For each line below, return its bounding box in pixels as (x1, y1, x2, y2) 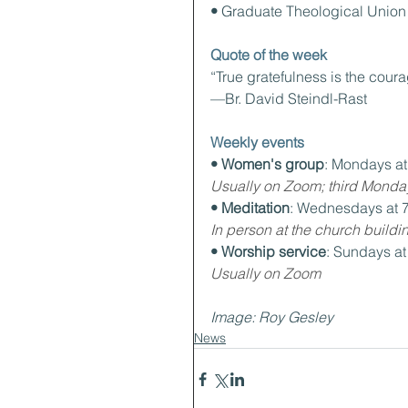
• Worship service (210, 242, 326, 260)
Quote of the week (210, 46, 327, 64)
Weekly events (210, 133, 304, 151)
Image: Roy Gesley (210, 308, 333, 326)
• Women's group (210, 155, 324, 173)
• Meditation (210, 199, 290, 217)
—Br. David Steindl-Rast (210, 89, 367, 107)
